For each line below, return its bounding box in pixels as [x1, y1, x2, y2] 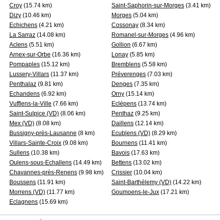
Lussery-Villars [9, 71, 49, 78]
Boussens [9, 179, 36, 186]
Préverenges [111, 71, 146, 78]
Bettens [111, 159, 132, 166]
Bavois [111, 149, 130, 156]
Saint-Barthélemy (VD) [111, 179, 171, 186]
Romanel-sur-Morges [111, 31, 168, 38]
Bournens [111, 139, 137, 146]
